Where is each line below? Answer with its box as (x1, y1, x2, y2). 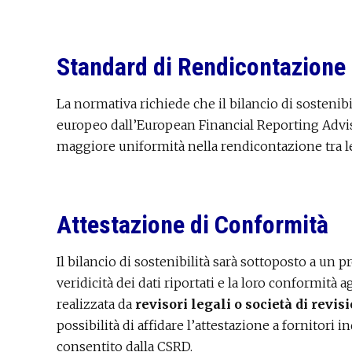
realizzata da (57, 296, 135, 313)
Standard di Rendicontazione (57, 52, 346, 82)
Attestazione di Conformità (57, 210, 328, 240)
